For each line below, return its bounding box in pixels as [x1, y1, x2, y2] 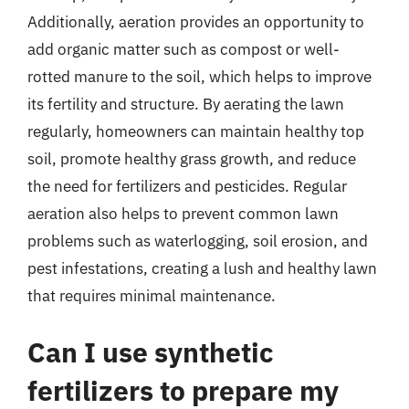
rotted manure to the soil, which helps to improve [27, 67, 372, 87]
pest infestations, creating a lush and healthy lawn [27, 258, 377, 278]
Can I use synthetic [27, 333, 274, 370]
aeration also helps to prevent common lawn [27, 204, 339, 224]
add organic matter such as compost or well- [27, 39, 340, 59]
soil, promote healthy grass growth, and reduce [27, 149, 356, 169]
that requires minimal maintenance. [27, 286, 276, 306]
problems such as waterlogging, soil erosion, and [27, 231, 368, 251]
